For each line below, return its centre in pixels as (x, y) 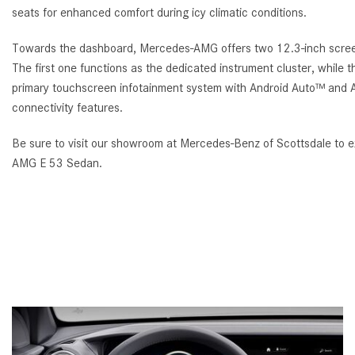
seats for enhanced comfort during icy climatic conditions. (159, 13)
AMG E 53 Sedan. (57, 164)
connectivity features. (67, 108)
